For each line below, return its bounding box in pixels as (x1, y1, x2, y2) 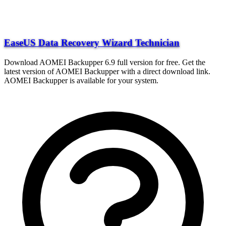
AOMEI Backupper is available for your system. (4, 76, 158, 85)
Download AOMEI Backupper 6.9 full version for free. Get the (4, 58, 205, 67)
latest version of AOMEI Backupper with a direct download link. (4, 67, 210, 76)
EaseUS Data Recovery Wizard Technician (4, 37, 180, 48)
